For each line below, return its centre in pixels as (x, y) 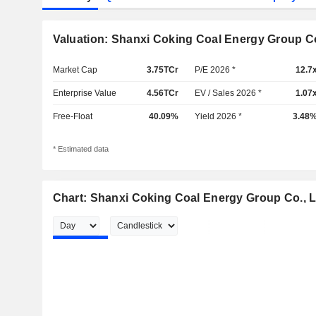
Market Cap (75, 70)
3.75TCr (162, 70)
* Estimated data (80, 149)
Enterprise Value (84, 93)
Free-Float (72, 116)
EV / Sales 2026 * (229, 93)
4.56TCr (162, 93)
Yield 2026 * (219, 116)
